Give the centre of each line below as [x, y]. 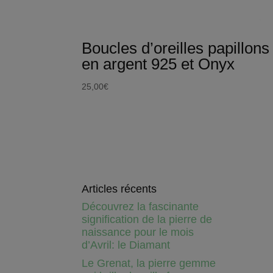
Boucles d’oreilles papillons [176, 48]
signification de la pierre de [147, 219]
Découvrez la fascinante [140, 206]
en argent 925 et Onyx [158, 64]
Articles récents [119, 189]
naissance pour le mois [138, 232]
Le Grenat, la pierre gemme [149, 263]
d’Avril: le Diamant [126, 245]
